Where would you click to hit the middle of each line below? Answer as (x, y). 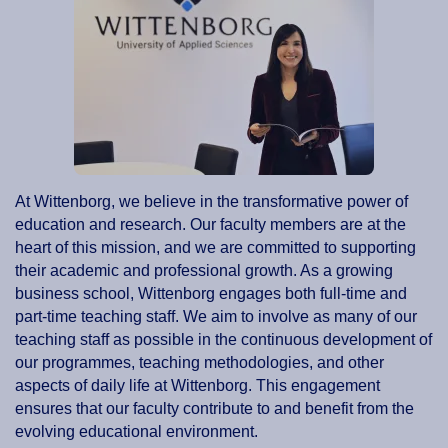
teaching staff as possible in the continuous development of (223, 340)
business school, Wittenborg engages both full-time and (211, 294)
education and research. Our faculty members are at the (210, 225)
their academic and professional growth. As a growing (204, 271)
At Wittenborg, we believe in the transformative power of (211, 202)
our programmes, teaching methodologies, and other (199, 363)
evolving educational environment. (136, 432)
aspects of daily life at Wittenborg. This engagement (197, 386)
